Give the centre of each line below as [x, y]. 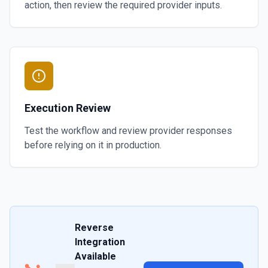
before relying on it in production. [93, 145]
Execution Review [68, 108]
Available [95, 256]
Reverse [94, 228]
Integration [100, 242]
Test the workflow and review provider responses [128, 131]
